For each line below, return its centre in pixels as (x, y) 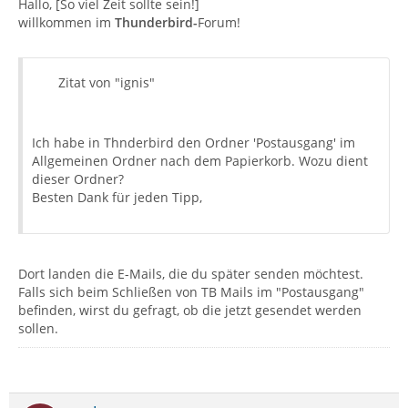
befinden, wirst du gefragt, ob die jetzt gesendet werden (190, 310)
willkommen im (66, 22)
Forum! (219, 22)
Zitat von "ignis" (107, 82)
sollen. (38, 328)
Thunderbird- (156, 22)
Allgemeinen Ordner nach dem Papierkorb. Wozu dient (200, 161)
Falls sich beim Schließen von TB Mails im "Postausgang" (191, 292)
